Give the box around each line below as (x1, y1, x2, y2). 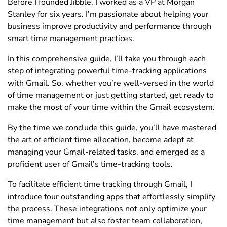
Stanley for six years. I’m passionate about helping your (8, 8, 209, 20)
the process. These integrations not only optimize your (8, 203, 207, 214)
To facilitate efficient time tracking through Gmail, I (8, 178, 192, 190)
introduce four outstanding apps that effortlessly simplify (8, 191, 215, 202)
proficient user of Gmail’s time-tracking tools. (8, 158, 173, 170)
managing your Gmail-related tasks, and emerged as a (8, 146, 205, 158)
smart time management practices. (8, 32, 134, 44)
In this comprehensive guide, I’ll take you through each (8, 53, 206, 64)
